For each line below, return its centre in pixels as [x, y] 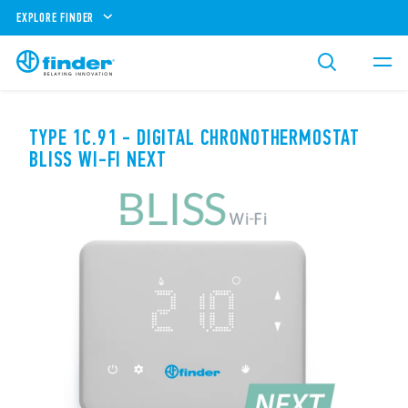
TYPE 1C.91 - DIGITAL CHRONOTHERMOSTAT [195, 138]
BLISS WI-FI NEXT [98, 159]
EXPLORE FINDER [56, 17]
